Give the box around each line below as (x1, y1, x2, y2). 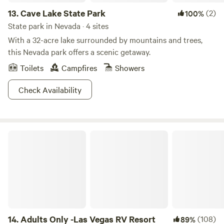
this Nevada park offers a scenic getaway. (8, 46, 150, 57)
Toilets (20, 62, 43, 73)
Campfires (61, 62, 97, 73)
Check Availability (18, 84, 81, 95)
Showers (115, 62, 144, 73)
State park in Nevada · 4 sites (8, 20, 108, 31)
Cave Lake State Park (20, 7, 105, 19)
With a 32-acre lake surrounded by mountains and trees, (8, 34, 202, 45)
